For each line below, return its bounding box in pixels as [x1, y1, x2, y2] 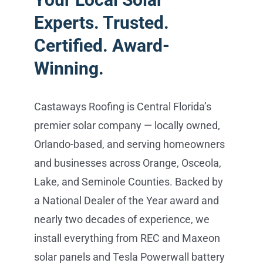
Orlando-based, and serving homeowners [34, 138, 225, 151]
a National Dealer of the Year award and [34, 194, 220, 207]
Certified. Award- [34, 35, 170, 56]
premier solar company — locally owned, [34, 119, 221, 132]
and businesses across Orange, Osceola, [34, 157, 222, 170]
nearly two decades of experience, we [34, 213, 210, 226]
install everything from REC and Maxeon [34, 232, 221, 245]
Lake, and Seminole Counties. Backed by [34, 176, 224, 188]
